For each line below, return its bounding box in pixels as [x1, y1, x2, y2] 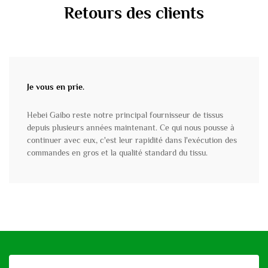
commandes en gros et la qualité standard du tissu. [27, 148, 208, 158]
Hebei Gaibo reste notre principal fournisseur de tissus [27, 110, 223, 120]
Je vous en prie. [27, 82, 84, 92]
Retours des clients [64, 4, 204, 23]
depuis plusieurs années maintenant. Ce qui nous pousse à [27, 123, 234, 133]
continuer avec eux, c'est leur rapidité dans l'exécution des [27, 135, 237, 145]
